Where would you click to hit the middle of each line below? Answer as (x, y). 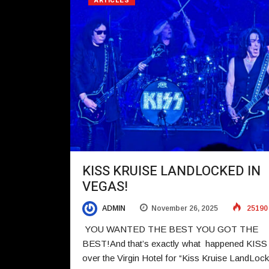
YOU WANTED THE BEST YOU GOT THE (170, 229)
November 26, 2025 (185, 208)
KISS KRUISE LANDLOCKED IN (171, 171)
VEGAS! (105, 186)
